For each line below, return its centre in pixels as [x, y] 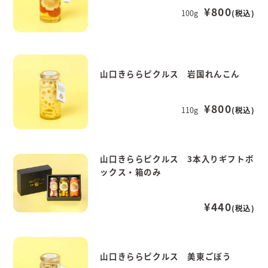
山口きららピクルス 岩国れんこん [170, 74]
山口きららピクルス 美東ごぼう [166, 256]
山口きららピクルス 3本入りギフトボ [177, 158]
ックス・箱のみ [131, 171]
